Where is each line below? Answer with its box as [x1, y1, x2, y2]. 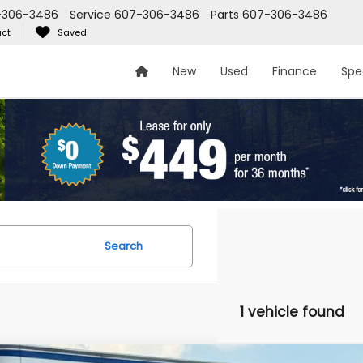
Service [70, 6, 111, 23]
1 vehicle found [240, 302, 344, 322]
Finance [272, 63, 317, 80]
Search [105, 238, 143, 254]
